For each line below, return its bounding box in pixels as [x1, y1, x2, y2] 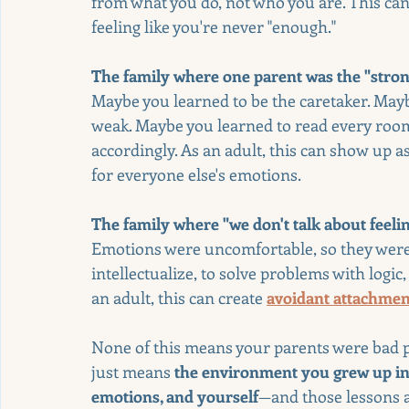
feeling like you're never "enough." [91, 15, 336, 37]
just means [91, 360, 174, 383]
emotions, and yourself [91, 384, 258, 407]
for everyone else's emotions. [91, 163, 301, 185]
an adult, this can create [91, 286, 267, 309]
